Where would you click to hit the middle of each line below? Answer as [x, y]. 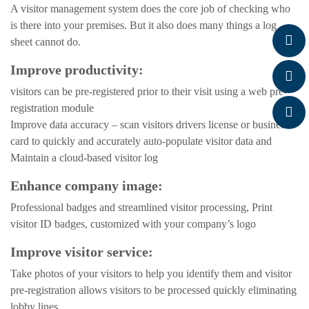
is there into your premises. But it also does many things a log [143, 26]
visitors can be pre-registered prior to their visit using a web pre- [149, 92]
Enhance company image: [87, 186]
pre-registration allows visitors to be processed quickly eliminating [153, 290]
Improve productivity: [77, 70]
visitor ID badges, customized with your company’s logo [133, 224]
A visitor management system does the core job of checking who [150, 9]
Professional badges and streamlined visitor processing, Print [141, 208]
